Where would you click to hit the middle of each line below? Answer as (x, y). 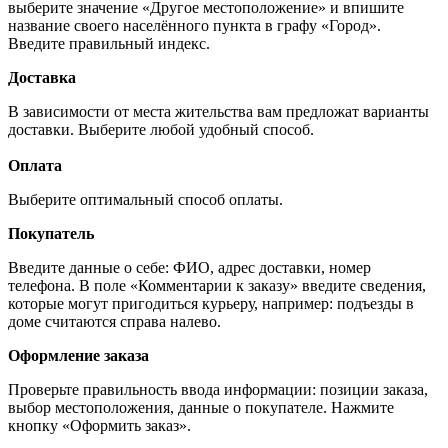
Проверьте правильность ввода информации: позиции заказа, (218, 389)
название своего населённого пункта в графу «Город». (194, 25)
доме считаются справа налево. (114, 321)
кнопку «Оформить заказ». (99, 425)
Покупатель (51, 233)
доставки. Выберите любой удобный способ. (163, 129)
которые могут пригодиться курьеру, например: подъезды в (211, 303)
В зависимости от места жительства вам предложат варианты (218, 111)
